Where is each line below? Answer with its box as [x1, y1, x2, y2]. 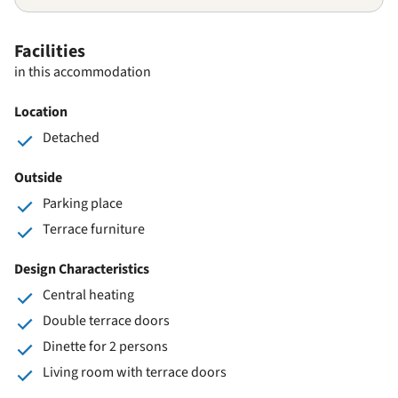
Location [14, 101, 68, 122]
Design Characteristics [14, 259, 149, 279]
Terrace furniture [43, 219, 145, 239]
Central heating [43, 284, 134, 305]
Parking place [43, 193, 123, 213]
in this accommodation [14, 61, 151, 82]
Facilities [14, 38, 85, 64]
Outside [14, 167, 62, 187]
